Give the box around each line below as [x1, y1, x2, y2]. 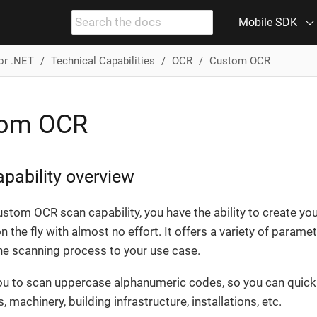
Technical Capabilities [50, 54, 155, 67]
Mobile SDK [238, 16, 297, 29]
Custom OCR [209, 54, 270, 67]
